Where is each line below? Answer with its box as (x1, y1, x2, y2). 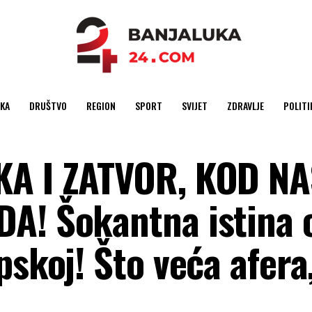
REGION (86, 98, 116, 113)
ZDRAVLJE (226, 98, 264, 113)
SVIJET (181, 98, 208, 113)
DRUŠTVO (29, 98, 67, 113)
